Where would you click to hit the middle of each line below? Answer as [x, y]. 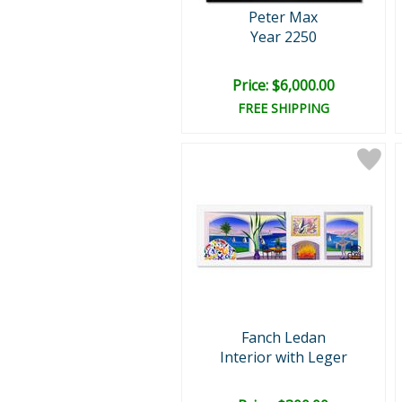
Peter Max [283, 17]
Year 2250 [283, 37]
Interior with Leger [283, 357]
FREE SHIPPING [283, 108]
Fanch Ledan [283, 337]
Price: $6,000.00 [283, 85]
